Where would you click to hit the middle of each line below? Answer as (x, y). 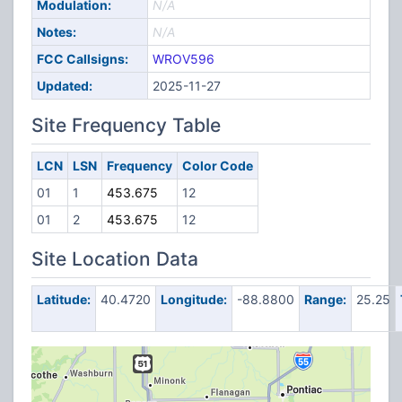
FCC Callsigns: (82, 59)
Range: (325, 299)
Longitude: (193, 299)
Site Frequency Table (126, 125)
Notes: (56, 32)
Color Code (217, 166)
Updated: (64, 86)
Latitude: (63, 299)
